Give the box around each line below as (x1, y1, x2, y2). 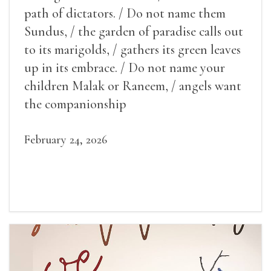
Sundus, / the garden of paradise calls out (24, 24, 243, 40)
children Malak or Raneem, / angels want (24, 78, 241, 94)
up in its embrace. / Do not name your (24, 60, 225, 76)
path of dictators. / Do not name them (24, 5, 226, 22)
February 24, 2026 (24, 132, 107, 148)
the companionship (24, 96, 126, 113)
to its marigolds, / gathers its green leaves (24, 42, 241, 58)
